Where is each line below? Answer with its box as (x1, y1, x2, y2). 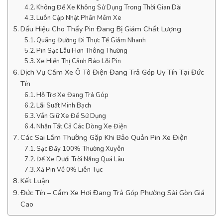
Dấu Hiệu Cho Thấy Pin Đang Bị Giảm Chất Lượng (20, 23, 181, 34)
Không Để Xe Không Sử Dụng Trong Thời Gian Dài (36, 2, 182, 12)
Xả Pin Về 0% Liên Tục (36, 165, 103, 174)
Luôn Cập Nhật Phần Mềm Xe (36, 13, 122, 22)
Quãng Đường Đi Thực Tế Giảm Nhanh (36, 35, 146, 45)
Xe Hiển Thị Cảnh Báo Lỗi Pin (36, 56, 121, 66)
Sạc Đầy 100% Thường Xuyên (36, 144, 125, 153)
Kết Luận (20, 175, 49, 186)
